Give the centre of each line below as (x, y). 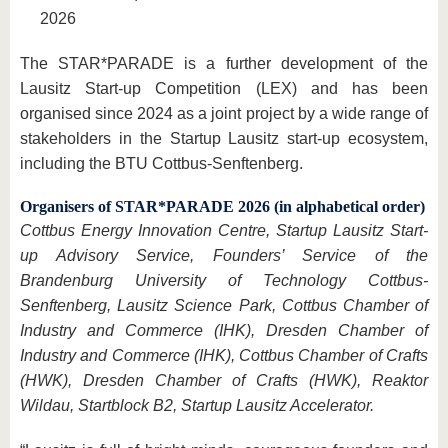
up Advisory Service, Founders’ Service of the (224, 256)
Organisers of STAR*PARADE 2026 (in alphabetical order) (222, 207)
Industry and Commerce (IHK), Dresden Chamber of (224, 331)
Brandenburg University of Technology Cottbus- (224, 281)
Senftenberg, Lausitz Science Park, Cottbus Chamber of (224, 306)
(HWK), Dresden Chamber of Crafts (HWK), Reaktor (224, 381)
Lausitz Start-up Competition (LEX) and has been (224, 89)
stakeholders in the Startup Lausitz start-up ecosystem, (224, 139)
